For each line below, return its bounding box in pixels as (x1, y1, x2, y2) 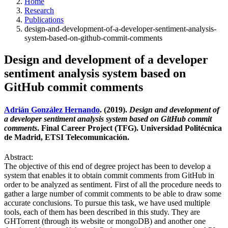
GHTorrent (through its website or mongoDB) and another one (4, 216, 206, 225)
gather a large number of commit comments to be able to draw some (4, 189, 221, 198)
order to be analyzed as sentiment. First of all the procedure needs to (4, 180, 221, 189)
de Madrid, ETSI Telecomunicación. (4, 132, 129, 141)
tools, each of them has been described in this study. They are (4, 207, 200, 216)
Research (24, 6, 54, 15)
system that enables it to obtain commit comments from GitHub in (4, 170, 214, 180)
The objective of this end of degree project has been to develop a (4, 161, 211, 170)
